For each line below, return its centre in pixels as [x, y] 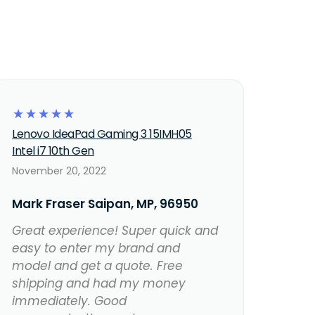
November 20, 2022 [59, 171]
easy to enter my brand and [96, 249]
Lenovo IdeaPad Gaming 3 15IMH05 [102, 134]
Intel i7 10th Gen [53, 151]
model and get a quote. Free [98, 266]
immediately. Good [70, 301]
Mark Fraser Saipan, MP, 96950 [105, 204]
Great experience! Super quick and [115, 231]
